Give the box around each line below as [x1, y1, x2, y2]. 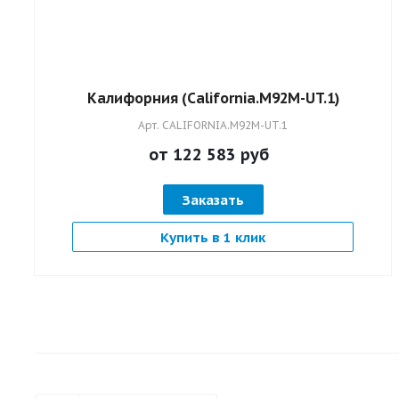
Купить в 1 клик [160, 228, 265, 246]
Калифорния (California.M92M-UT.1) [86, 88, 339, 107]
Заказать [182, 191, 244, 208]
